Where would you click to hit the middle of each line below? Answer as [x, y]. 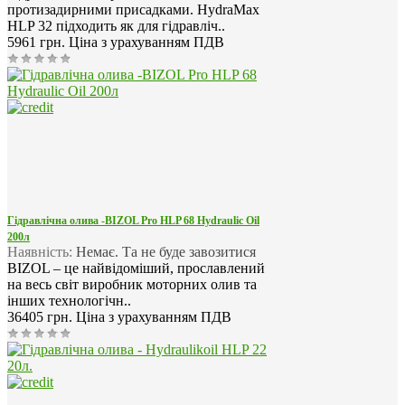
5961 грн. [38, 42]
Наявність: [40, 252]
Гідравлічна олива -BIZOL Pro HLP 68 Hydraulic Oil [133, 221]
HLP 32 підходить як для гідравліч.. [116, 26]
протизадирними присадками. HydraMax [133, 10]
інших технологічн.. [69, 301]
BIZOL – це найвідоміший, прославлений [136, 268]
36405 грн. [42, 317]
